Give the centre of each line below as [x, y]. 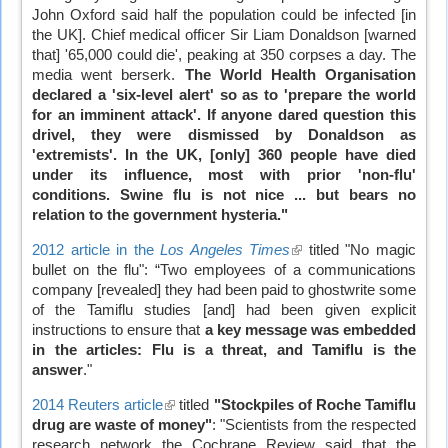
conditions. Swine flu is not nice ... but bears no [224, 195]
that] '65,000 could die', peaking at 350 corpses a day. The [224, 55]
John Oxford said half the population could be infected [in [224, 15]
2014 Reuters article [98, 404]
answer [57, 369]
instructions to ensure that [118, 329]
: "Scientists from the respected [314, 424]
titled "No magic [359, 249]
